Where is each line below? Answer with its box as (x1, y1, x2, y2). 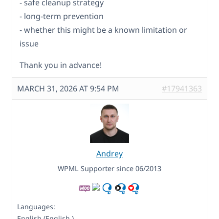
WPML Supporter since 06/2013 (58, 164, 161, 174)
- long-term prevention (20, 11, 104, 22)
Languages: (17, 202, 55, 212)
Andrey (96, 148, 123, 159)
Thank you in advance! (20, 60, 102, 71)
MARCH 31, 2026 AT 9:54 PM (17, 83, 119, 94)
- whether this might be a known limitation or (20, 24, 187, 36)
